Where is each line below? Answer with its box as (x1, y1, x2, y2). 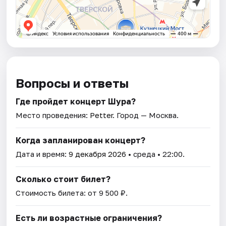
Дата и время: (16, 149, 69, 158)
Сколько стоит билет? (16, 174, 111, 184)
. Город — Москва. (112, 110, 179, 120)
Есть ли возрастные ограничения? (16, 212, 162, 223)
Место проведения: (16, 110, 90, 120)
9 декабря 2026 (69, 149, 127, 158)
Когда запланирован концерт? (16, 135, 146, 145)
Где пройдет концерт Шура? (16, 96, 136, 106)
